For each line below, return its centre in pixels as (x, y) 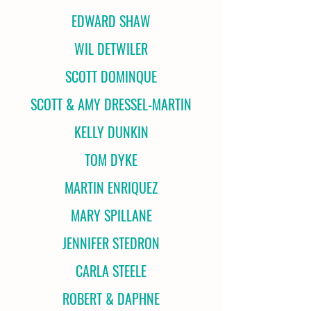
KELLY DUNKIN (111, 132)
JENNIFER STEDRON (111, 243)
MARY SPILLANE (111, 215)
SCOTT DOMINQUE (111, 76)
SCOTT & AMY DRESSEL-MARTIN (111, 104)
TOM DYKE (111, 160)
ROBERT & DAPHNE (111, 299)
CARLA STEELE (111, 271)
